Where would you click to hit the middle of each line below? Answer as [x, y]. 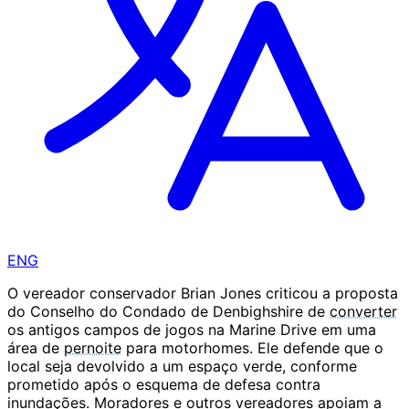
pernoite [93, 348]
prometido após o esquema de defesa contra [164, 385]
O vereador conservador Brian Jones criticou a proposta [203, 294]
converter [363, 312]
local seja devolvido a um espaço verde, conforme [182, 367]
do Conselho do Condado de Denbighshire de [168, 312]
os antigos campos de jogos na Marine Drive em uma [192, 330]
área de [36, 348]
